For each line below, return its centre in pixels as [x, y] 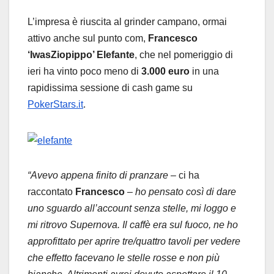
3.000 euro [165, 72]
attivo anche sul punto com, [88, 39]
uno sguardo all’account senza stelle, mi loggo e [132, 208]
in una [204, 72]
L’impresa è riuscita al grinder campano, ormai [127, 22]
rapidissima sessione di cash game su [110, 88]
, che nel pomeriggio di [184, 55]
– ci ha [184, 175]
